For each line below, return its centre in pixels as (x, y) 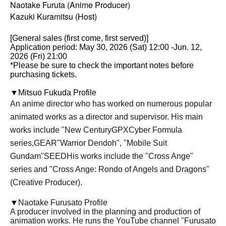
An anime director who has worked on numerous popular (111, 104)
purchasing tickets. (43, 75)
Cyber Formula (155, 130)
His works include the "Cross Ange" (130, 156)
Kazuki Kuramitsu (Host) (53, 17)
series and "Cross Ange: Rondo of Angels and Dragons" (110, 169)
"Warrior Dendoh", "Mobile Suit (112, 143)
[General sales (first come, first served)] (79, 38)
